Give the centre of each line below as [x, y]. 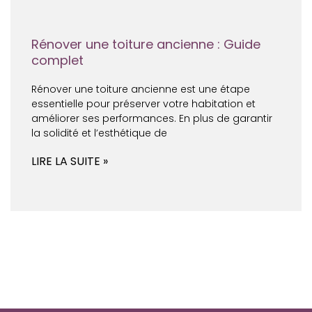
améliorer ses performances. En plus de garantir [152, 118]
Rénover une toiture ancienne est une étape [141, 89]
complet [57, 60]
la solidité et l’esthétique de [99, 133]
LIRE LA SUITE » [70, 161]
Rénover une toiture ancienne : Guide [146, 44]
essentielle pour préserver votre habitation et [143, 104]
